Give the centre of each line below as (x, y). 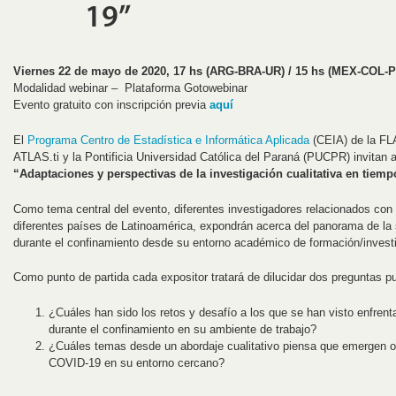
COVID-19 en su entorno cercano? (137, 363)
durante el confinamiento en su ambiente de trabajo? (183, 330)
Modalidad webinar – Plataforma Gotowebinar (130, 88)
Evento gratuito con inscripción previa (111, 105)
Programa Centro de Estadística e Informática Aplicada (168, 140)
